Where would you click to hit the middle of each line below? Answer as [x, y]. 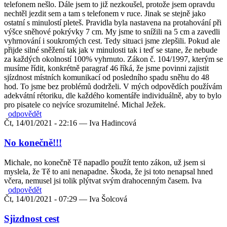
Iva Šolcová [108, 199]
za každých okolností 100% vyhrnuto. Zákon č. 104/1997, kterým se [113, 59]
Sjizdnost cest [32, 218]
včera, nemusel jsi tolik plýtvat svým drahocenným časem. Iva [103, 180]
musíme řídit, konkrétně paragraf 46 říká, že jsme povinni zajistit [106, 68]
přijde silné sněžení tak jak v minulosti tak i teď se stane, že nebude [111, 50]
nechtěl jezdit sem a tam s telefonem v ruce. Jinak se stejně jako [105, 14]
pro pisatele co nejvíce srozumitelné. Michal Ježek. [85, 105]
